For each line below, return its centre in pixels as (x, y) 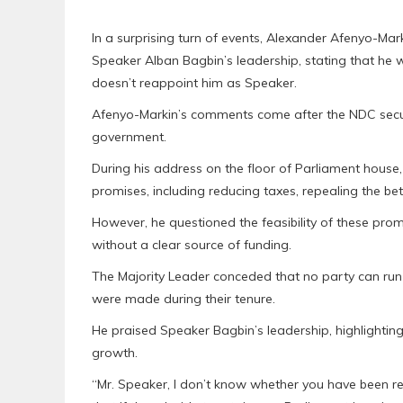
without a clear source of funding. (192, 245)
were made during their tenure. (184, 299)
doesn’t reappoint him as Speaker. (194, 83)
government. (129, 137)
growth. (115, 353)
